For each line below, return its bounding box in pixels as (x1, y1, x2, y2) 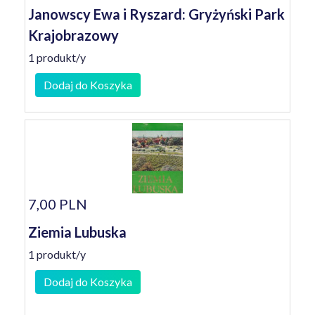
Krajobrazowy (28, 27, 119, 44)
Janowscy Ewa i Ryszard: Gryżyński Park (28, 6, 285, 22)
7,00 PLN (28, 195, 87, 212)
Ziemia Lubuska (28, 224, 127, 240)
